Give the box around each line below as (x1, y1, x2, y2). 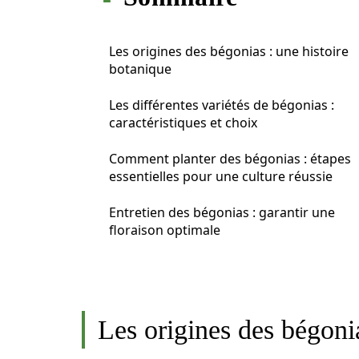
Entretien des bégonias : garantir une (109, 204, 335, 221)
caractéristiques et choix (109, 114, 257, 131)
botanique (109, 60, 171, 78)
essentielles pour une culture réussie (109, 167, 333, 185)
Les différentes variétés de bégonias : (109, 96, 334, 114)
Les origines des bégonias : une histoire (109, 42, 349, 60)
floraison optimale (109, 221, 220, 239)
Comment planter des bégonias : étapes (109, 150, 351, 167)
